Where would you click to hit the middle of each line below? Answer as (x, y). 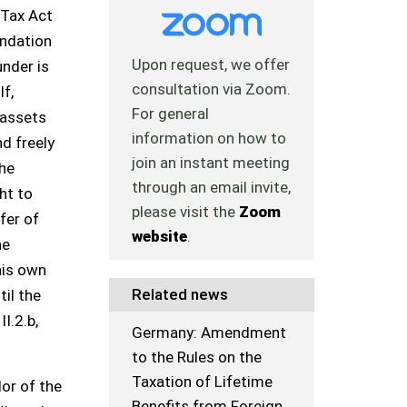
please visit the (186, 212)
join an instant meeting (211, 163)
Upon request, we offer (211, 65)
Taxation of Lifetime (203, 382)
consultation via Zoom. (212, 89)
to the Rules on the (197, 357)
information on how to (209, 139)
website (160, 237)
